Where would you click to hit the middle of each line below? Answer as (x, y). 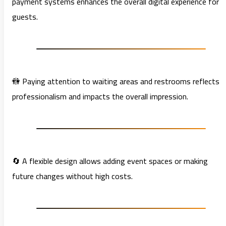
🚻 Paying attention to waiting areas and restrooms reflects (116, 81)
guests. (25, 17)
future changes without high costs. (72, 176)
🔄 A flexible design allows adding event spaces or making (110, 161)
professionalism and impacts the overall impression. (100, 97)
